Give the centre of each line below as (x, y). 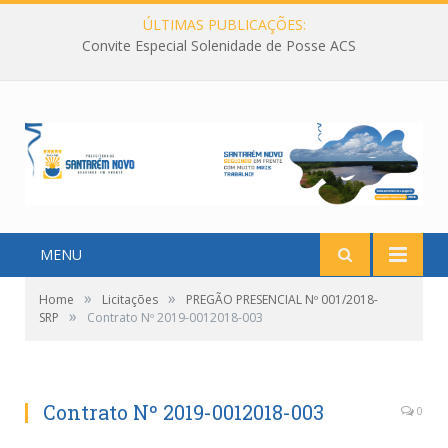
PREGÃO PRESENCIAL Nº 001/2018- (282, 300)
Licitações (130, 300)
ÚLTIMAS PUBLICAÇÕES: (224, 24)
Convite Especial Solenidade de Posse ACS (219, 46)
